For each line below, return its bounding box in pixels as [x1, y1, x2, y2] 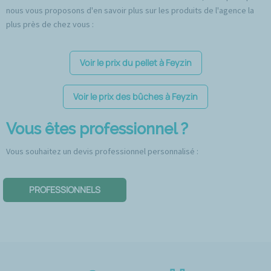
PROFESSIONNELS [29, 184, 100, 196]
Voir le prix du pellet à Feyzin [79, 57, 192, 69]
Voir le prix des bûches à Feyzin [73, 91, 198, 103]
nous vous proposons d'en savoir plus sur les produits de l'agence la [6, 5, 254, 16]
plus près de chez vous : [6, 19, 94, 30]
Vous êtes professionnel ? [6, 120, 188, 139]
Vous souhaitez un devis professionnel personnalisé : [6, 146, 198, 157]
